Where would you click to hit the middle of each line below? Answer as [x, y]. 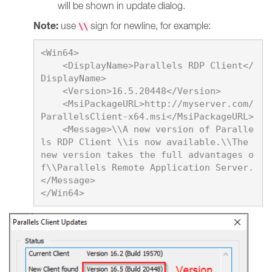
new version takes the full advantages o [147, 155]
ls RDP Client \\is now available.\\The [144, 142]
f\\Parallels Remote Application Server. [147, 167]
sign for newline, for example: [149, 25]
